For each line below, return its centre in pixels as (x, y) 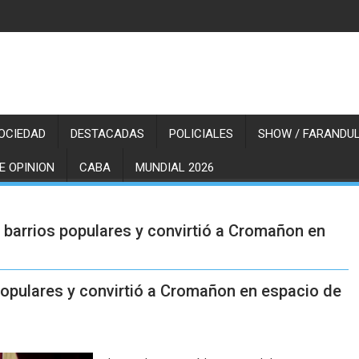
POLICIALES (201, 134)
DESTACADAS (107, 134)
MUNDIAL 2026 (175, 167)
